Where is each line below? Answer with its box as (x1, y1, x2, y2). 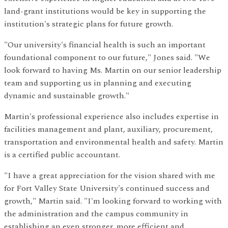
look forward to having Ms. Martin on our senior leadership (4, 64, 221, 76)
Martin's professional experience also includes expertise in (4, 110, 219, 123)
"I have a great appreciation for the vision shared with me (4, 169, 215, 182)
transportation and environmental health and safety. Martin (4, 136, 223, 148)
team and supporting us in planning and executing (4, 77, 191, 89)
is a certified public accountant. (4, 149, 120, 161)
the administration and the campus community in (4, 208, 188, 220)
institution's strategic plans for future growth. (4, 18, 173, 30)
